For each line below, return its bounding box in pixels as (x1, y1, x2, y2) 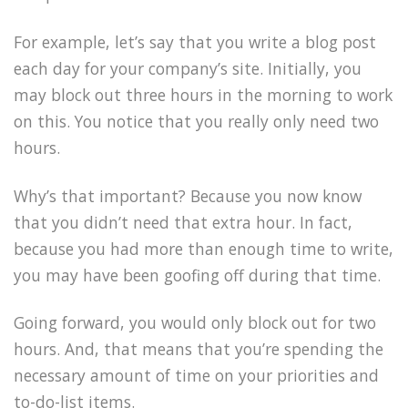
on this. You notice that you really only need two (14, 109, 379, 132)
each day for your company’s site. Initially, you (14, 56, 362, 79)
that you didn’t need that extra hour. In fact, (14, 210, 352, 233)
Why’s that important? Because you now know (14, 184, 362, 207)
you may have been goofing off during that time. (14, 263, 381, 286)
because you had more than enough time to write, (14, 237, 393, 260)
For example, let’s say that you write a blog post (14, 30, 376, 53)
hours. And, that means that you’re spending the (14, 338, 383, 361)
